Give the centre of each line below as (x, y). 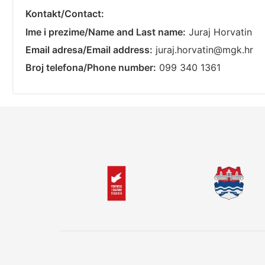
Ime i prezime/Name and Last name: (106, 32)
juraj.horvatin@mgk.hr (204, 50)
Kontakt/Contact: (65, 14)
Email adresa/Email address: (89, 50)
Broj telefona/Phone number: (91, 68)
